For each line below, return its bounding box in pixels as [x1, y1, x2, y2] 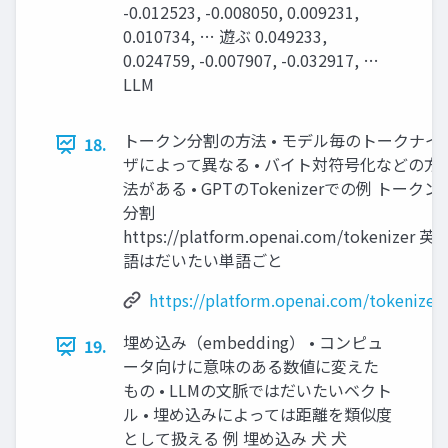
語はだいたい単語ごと [123, 248, 283, 273]
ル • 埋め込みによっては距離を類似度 [123, 402, 392, 427]
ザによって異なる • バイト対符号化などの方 [123, 152, 440, 177]
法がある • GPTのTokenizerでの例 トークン [123, 176, 440, 201]
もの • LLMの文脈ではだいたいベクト [123, 378, 392, 403]
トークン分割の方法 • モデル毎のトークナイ [123, 128, 441, 153]
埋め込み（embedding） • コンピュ [123, 330, 383, 355]
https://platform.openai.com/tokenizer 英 [123, 224, 435, 249]
